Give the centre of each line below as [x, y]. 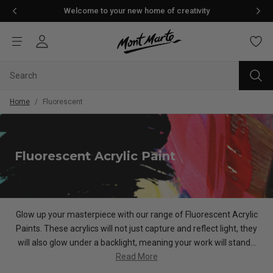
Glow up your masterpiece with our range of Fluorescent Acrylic [136, 215]
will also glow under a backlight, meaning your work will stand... [136, 243]
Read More [136, 257]
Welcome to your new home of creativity [136, 11]
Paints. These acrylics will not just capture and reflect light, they [136, 229]
